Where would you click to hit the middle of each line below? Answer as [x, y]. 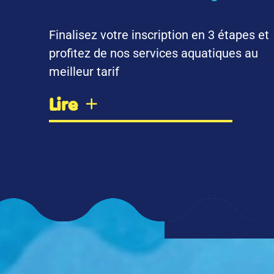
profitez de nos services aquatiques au [154, 53]
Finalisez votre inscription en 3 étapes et [159, 35]
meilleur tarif [84, 71]
